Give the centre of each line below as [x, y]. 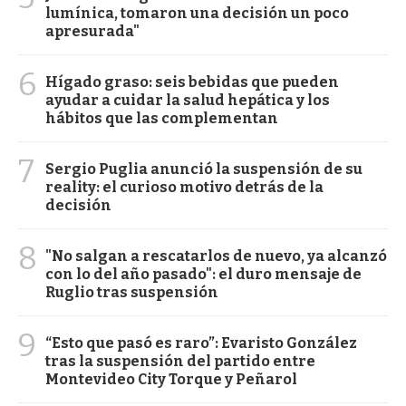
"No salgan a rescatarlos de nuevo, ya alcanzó [216, 256]
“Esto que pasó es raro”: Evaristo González [201, 343]
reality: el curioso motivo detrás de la [184, 188]
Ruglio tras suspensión [132, 293]
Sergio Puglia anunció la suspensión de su [204, 169]
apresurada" [92, 32]
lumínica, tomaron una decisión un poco [197, 14]
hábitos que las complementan [162, 119]
